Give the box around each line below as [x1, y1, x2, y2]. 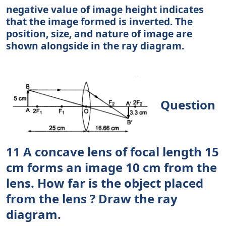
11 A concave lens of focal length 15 [6, 143, 219, 160]
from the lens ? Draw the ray [6, 190, 178, 207]
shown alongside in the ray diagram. [6, 39, 184, 53]
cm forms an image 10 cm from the [6, 159, 217, 176]
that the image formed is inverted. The [6, 15, 193, 29]
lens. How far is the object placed [6, 175, 203, 192]
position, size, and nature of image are [6, 27, 192, 41]
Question [157, 96, 215, 113]
